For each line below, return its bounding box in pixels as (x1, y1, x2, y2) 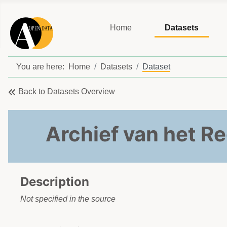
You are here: (16, 62, 68, 71)
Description (20, 174, 89, 190)
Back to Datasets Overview (18, 87, 115, 96)
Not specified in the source (20, 195, 116, 204)
